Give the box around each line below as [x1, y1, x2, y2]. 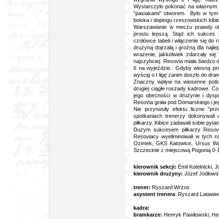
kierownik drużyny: [133, 171, 184, 176]
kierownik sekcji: [133, 164, 178, 170]
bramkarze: [133, 212, 162, 218]
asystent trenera [133, 191, 175, 197]
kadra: [133, 205, 150, 211]
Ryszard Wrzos [151, 184, 190, 190]
